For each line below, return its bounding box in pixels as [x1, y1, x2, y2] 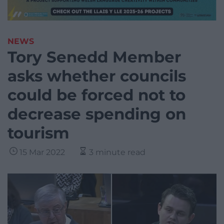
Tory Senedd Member [7, 47, 181, 67]
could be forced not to [7, 85, 185, 105]
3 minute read [89, 147, 145, 157]
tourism [7, 123, 69, 143]
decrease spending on [7, 104, 186, 124]
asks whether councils [7, 66, 186, 86]
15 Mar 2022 [19, 147, 65, 157]
